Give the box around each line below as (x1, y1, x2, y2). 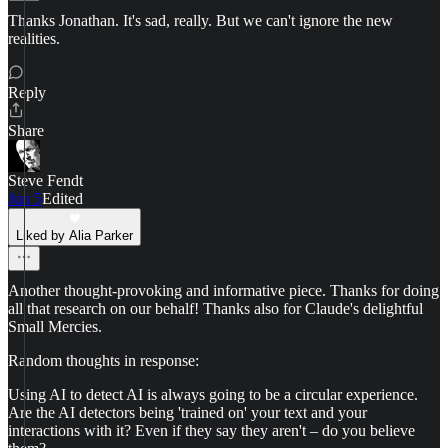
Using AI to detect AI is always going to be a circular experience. (8, 386, 418, 403)
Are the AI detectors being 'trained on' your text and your (8, 404, 367, 421)
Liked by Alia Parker (16, 228, 133, 243)
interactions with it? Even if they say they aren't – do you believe (8, 422, 415, 439)
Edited (42, 190, 83, 207)
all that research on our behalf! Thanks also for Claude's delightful (8, 300, 423, 317)
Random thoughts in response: (8, 352, 199, 369)
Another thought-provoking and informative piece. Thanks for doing (8, 282, 439, 299)
